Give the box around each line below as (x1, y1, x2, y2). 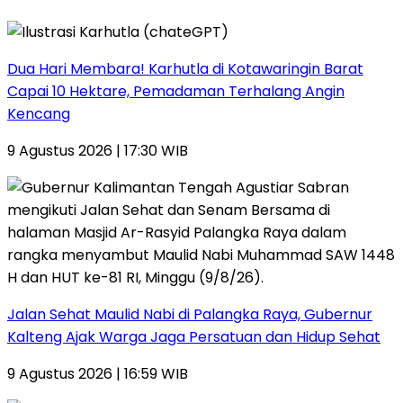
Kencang (7, 103, 70, 125)
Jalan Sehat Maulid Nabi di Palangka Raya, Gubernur (7, 304, 372, 326)
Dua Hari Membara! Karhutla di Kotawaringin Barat (7, 58, 363, 80)
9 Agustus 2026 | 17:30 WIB (7, 140, 188, 162)
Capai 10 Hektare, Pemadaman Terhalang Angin (7, 81, 345, 103)
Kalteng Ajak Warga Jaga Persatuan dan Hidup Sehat (7, 327, 381, 348)
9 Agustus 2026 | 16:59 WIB (7, 363, 188, 385)
